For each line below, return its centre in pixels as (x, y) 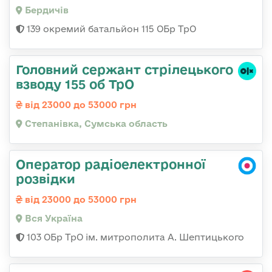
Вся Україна (53, 219)
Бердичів (46, 10)
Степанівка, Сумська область (95, 124)
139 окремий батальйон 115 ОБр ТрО (110, 29)
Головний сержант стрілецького (124, 70)
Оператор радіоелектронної (111, 164)
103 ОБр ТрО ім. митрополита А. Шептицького (134, 237)
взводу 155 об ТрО (75, 84)
